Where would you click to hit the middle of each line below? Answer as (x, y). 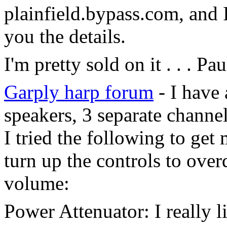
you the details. (65, 36)
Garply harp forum (79, 92)
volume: (37, 183)
